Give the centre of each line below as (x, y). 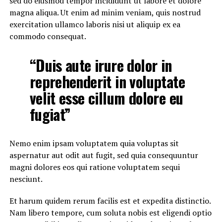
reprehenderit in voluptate (107, 82)
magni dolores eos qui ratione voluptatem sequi (94, 167)
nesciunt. (26, 179)
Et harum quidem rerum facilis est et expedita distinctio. (110, 201)
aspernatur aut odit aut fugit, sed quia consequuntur (104, 155)
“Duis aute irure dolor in (101, 65)
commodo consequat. (48, 36)
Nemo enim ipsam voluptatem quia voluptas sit (94, 143)
